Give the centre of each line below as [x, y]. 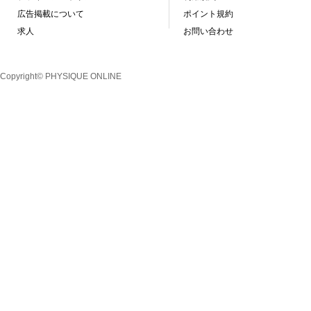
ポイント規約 [208, 14]
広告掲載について [51, 14]
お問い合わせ [208, 31]
